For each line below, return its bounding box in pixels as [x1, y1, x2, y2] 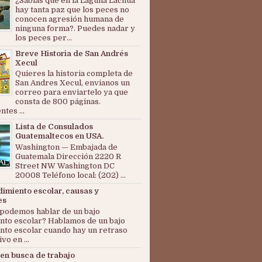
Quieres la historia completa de [15, 69, 133, 78]
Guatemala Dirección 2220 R [15, 151, 121, 161]
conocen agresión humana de [15, 14, 124, 23]
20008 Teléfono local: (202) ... [15, 170, 126, 180]
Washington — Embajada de [15, 142, 118, 151]
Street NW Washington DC [15, 161, 115, 170]
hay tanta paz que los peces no [15, 5, 129, 14]
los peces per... [15, 33, 72, 42]
